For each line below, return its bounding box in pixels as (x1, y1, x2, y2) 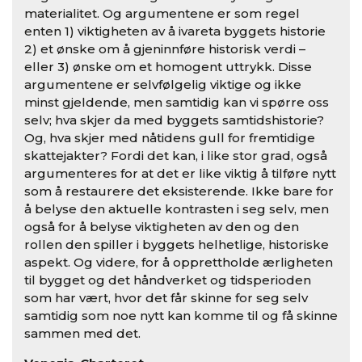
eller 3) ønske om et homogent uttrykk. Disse (24, 59, 312, 75)
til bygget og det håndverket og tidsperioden (24, 272, 311, 288)
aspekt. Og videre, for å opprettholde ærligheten (24, 255, 333, 271)
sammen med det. (24, 326, 141, 342)
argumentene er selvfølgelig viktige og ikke (24, 77, 301, 93)
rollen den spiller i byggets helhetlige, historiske (24, 237, 329, 253)
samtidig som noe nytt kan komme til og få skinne (24, 308, 338, 324)
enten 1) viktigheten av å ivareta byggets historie (24, 23, 326, 40)
